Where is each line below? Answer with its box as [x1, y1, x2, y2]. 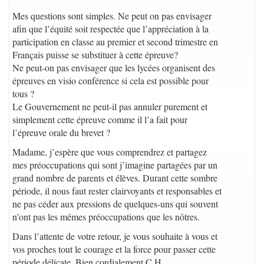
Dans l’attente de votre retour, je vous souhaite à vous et [12, 230, 217, 242]
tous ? [12, 87, 34, 100]
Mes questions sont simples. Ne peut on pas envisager [12, 9, 212, 22]
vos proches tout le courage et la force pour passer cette [12, 243, 216, 255]
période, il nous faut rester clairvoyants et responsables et [12, 184, 222, 197]
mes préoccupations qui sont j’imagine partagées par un [12, 159, 217, 171]
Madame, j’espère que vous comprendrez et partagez [12, 146, 207, 158]
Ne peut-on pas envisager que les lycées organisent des [12, 61, 215, 74]
